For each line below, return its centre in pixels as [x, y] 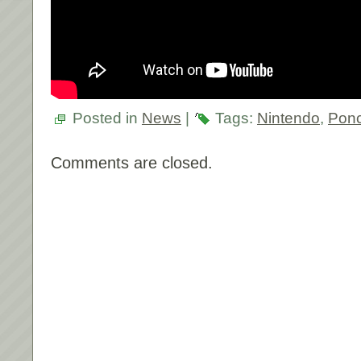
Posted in [105, 118]
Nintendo [288, 118]
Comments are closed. [132, 162]
